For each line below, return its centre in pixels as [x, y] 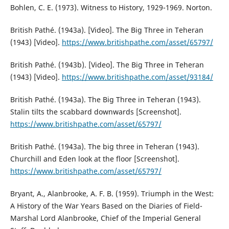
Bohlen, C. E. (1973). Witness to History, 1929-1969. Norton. [111, 7]
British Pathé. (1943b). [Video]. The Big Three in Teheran [107, 64]
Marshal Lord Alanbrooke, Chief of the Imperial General [105, 218]
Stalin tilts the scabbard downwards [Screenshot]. [96, 111]
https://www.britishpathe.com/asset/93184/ [137, 77]
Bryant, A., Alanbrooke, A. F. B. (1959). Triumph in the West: [112, 193]
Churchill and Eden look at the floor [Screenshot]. [95, 158]
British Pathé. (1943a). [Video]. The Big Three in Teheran [107, 30]
